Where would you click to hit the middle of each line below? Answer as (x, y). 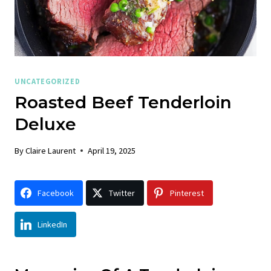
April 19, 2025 (112, 150)
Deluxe (45, 124)
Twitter (122, 193)
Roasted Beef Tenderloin (123, 103)
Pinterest (187, 193)
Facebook (56, 193)
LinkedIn (52, 224)
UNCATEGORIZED (47, 82)
